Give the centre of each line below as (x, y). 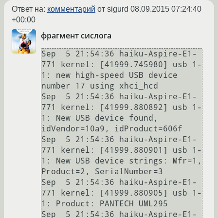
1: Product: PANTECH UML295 (105, 203)
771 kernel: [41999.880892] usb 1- (122, 107)
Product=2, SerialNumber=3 (102, 171)
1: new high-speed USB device (109, 75)
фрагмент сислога (76, 35)
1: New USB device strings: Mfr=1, (122, 161)
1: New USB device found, (100, 118)
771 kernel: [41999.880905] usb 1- (122, 193)
